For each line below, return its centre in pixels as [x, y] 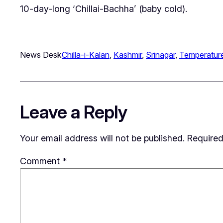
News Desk [41, 55]
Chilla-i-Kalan [86, 55]
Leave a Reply [74, 112]
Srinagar [161, 55]
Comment [41, 161]
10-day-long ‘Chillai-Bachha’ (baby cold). [104, 9]
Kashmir [128, 55]
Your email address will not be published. [102, 138]
